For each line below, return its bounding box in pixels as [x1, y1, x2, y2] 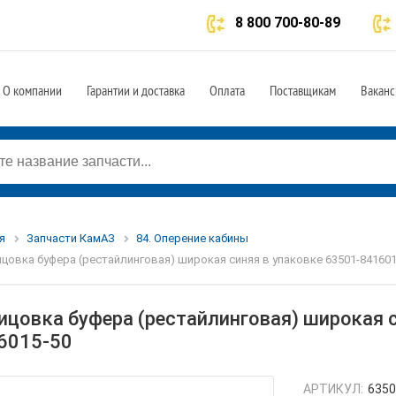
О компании [3, 81, 62, 99]
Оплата [209, 81, 245, 99]
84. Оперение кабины [135, 232, 248, 245]
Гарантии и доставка [87, 81, 185, 99]
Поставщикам [270, 81, 336, 99]
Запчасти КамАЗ [26, 232, 115, 245]
